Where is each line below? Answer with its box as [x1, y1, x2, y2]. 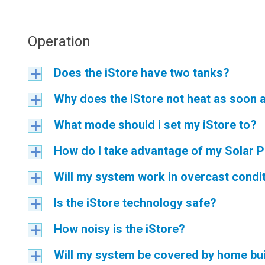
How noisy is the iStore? [54, 222, 185, 236]
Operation [28, 33, 91, 50]
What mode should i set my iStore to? [54, 118, 257, 132]
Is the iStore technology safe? [54, 196, 216, 210]
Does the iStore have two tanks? [54, 66, 230, 80]
